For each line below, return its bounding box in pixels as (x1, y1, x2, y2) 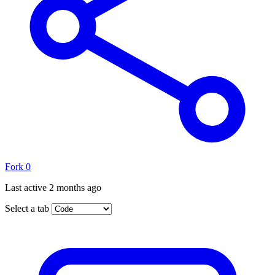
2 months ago (49, 182, 101, 193)
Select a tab (5, 203, 49, 214)
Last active (5, 182, 49, 193)
